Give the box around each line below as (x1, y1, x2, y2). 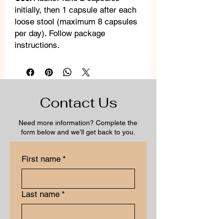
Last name (22, 189, 60, 199)
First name (22, 154, 61, 164)
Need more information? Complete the (19, 119, 137, 127)
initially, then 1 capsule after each (15, 5, 136, 15)
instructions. (15, 40, 60, 50)
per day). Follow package (15, 28, 105, 38)
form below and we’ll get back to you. (21, 128, 135, 136)
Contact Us (39, 94, 117, 111)
